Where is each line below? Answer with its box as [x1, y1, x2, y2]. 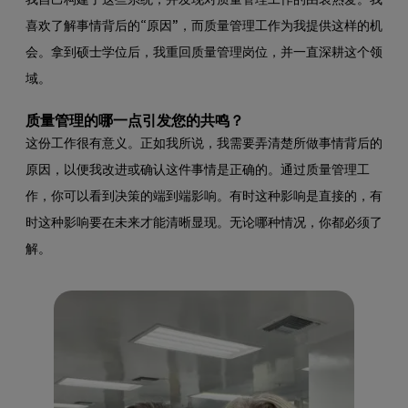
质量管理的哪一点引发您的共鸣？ [25, 114, 244, 128]
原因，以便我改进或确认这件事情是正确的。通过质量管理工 [25, 164, 370, 177]
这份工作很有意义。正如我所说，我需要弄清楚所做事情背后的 [25, 138, 382, 150]
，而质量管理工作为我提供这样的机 [178, 20, 382, 33]
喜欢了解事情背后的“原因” [25, 20, 178, 33]
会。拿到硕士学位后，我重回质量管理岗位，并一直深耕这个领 [25, 46, 382, 59]
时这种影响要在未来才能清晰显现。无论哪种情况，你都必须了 [25, 217, 382, 229]
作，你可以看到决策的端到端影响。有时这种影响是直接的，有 [25, 190, 382, 203]
